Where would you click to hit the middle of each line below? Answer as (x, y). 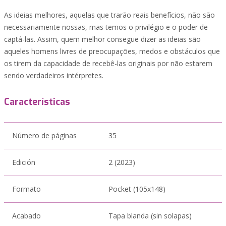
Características (37, 102)
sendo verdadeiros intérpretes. (54, 75)
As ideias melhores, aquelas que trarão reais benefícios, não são (109, 15)
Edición (24, 162)
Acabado (26, 216)
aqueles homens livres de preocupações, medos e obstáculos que (112, 51)
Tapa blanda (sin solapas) (150, 216)
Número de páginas (44, 135)
